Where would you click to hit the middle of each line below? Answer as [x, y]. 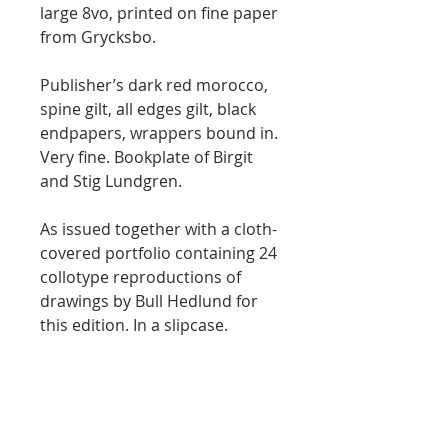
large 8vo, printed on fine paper [159, 13]
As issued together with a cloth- [158, 229]
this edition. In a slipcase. [134, 325]
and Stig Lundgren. [111, 181]
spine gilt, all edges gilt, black [148, 109]
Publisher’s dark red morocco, [154, 85]
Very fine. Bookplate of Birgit [146, 157]
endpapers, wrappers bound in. [159, 133]
